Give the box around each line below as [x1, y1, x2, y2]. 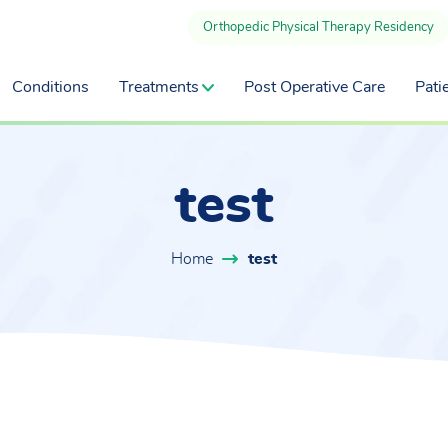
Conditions [12, 79, 89, 95]
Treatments [119, 79, 199, 95]
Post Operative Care [244, 79, 385, 95]
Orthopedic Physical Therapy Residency [203, 21, 434, 34]
